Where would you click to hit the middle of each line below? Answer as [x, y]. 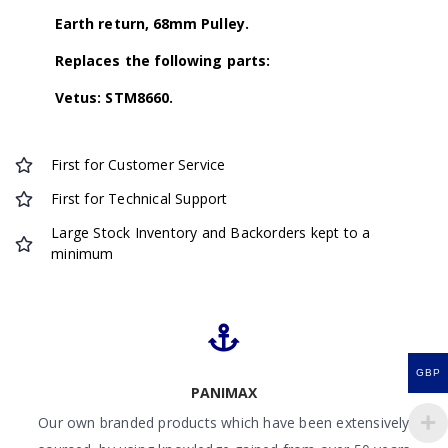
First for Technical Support [139, 199]
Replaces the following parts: [163, 60]
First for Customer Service [138, 165]
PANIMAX [224, 392]
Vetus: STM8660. [114, 97]
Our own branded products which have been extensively [224, 422]
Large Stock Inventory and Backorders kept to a [211, 233]
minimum [82, 254]
